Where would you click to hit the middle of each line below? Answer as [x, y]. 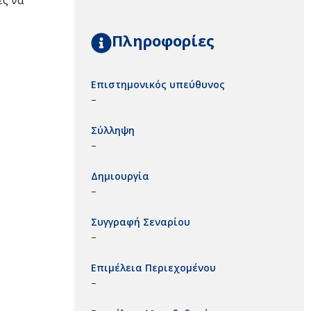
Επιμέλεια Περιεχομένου [153, 267]
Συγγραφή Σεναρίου [141, 221]
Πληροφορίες [163, 40]
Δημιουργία [120, 176]
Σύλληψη [113, 130]
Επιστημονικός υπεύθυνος [158, 84]
